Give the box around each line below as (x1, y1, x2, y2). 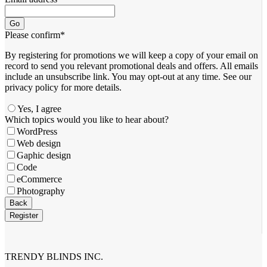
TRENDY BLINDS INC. (5, 251, 103, 262)
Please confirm (5, 29, 60, 40)
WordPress (17, 126, 57, 136)
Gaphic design (17, 150, 71, 160)
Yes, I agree (17, 103, 61, 114)
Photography (17, 185, 65, 196)
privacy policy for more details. (5, 82, 122, 92)
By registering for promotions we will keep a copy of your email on (5, 49, 258, 60)
